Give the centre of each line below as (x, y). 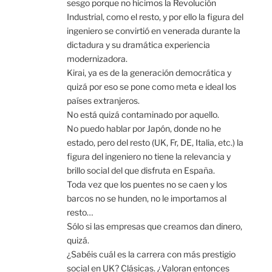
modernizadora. (97, 58)
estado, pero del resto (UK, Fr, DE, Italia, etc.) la (155, 142)
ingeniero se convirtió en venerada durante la (154, 30)
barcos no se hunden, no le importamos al (147, 198)
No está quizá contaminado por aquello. (143, 114)
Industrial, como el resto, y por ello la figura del (155, 16)
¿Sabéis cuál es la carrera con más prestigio (151, 254)
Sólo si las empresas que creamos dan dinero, (155, 226)
